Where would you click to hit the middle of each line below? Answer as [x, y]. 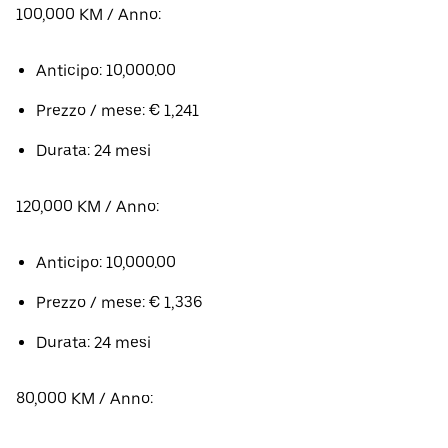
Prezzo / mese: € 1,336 [119, 302]
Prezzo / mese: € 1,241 [117, 110]
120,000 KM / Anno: [87, 206]
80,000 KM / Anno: [84, 398]
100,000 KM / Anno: [88, 14]
